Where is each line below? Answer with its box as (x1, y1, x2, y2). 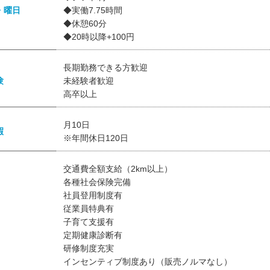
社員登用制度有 (63, 190, 122, 201)
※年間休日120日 (63, 133, 128, 143)
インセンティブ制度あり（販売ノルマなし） (63, 257, 232, 267)
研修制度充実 (63, 243, 114, 254)
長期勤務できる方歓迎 (63, 63, 148, 73)
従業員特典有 (63, 204, 114, 214)
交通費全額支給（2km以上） (63, 164, 172, 174)
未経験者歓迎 (63, 76, 114, 86)
